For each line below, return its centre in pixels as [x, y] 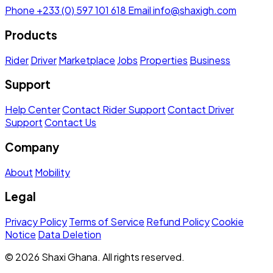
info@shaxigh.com [194, 10]
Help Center [33, 110]
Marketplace [87, 60]
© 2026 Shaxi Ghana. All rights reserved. [95, 257]
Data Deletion [69, 234]
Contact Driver [201, 110]
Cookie [228, 221]
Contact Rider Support [114, 110]
